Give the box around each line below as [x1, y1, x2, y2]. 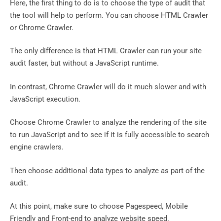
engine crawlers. [10, 143, 64, 152]
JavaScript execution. [10, 94, 80, 104]
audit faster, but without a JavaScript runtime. [10, 59, 159, 68]
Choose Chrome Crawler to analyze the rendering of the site [10, 118, 207, 127]
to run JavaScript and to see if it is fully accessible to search [10, 130, 209, 140]
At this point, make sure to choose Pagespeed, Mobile [10, 202, 188, 211]
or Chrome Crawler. [10, 23, 74, 32]
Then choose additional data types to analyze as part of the [10, 166, 205, 175]
